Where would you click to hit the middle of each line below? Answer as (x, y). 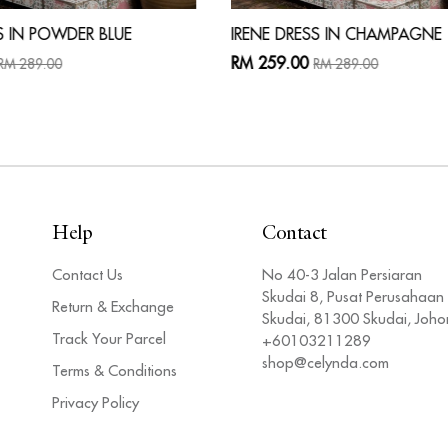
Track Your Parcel (109, 338)
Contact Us (87, 274)
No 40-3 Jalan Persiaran (342, 274)
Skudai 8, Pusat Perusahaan (353, 296)
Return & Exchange (113, 306)
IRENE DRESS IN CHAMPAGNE (337, 33)
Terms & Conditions (114, 370)
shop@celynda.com (325, 362)
